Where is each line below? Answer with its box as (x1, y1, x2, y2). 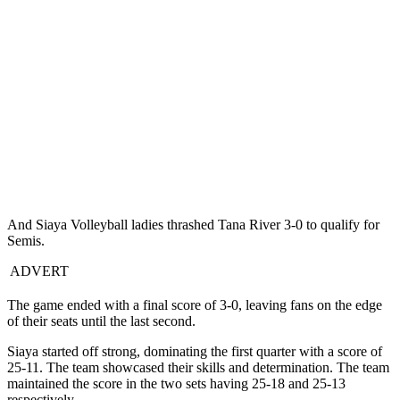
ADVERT (7, 263, 69, 279)
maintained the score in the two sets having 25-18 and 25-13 (7, 376, 346, 392)
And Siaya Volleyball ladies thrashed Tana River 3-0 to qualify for (7, 217, 379, 233)
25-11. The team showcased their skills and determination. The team (7, 360, 389, 376)
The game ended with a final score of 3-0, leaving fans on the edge (7, 297, 382, 313)
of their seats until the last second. (7, 313, 196, 329)
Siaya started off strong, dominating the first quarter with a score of (7, 344, 382, 360)
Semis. (7, 233, 45, 249)
